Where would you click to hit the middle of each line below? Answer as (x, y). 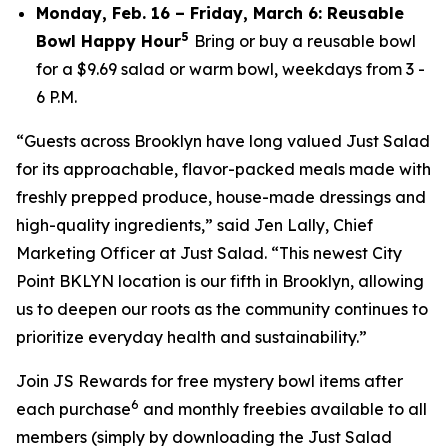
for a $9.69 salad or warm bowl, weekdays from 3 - (230, 69)
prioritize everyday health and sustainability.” (191, 337)
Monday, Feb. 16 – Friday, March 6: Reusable (220, 13)
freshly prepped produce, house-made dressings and (221, 197)
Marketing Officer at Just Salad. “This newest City (209, 253)
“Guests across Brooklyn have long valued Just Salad (223, 141)
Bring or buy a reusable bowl (305, 41)
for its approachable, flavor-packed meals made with (223, 169)
